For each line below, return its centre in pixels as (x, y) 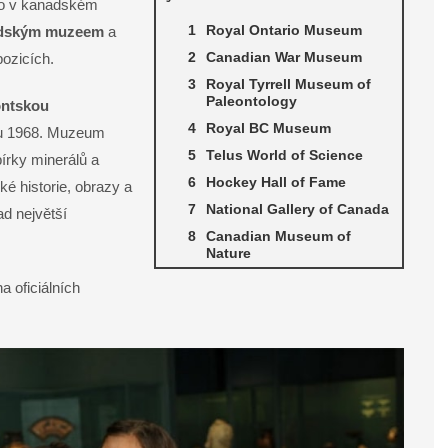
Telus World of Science (284, 155)
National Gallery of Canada (297, 209)
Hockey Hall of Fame (276, 182)
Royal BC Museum (268, 128)
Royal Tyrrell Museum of (288, 84)
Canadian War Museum (284, 57)
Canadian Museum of (278, 236)
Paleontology (251, 101)
